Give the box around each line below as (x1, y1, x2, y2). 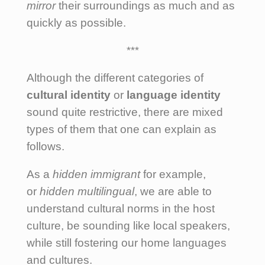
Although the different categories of (27, 71, 203, 84)
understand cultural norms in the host (27, 202, 215, 215)
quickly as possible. (27, 16, 126, 29)
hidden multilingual (40, 185, 134, 198)
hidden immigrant (53, 167, 140, 180)
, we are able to (134, 185, 212, 198)
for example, (140, 167, 206, 180)
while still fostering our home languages (27, 236, 227, 249)
